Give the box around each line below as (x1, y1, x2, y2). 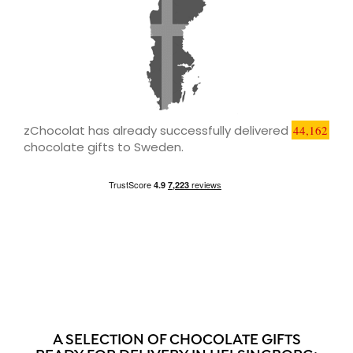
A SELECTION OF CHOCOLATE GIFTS (52, 331, 301, 350)
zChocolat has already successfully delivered (24, 121, 292, 139)
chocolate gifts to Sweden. (24, 138, 184, 155)
